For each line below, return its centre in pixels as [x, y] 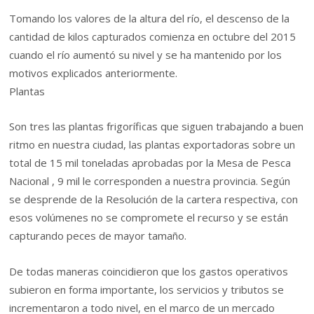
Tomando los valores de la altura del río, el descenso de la [150, 18]
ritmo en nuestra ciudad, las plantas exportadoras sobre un [152, 145]
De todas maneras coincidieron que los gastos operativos [149, 271]
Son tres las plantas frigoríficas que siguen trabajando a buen [157, 127]
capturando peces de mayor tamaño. [98, 236]
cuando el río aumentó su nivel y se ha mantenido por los [146, 54]
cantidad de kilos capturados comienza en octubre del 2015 [153, 36]
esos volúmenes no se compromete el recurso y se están [149, 218]
